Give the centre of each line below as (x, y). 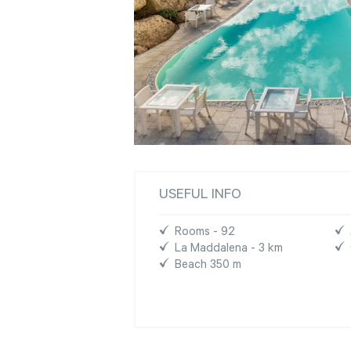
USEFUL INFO (200, 195)
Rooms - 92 (205, 233)
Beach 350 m (208, 266)
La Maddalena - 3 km (229, 249)
